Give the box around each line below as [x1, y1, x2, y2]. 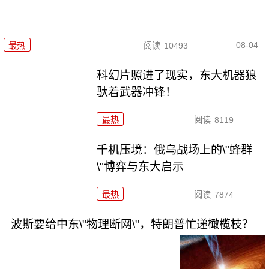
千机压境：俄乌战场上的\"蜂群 [97, 143, 253, 156]
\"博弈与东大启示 [97, 160, 184, 173]
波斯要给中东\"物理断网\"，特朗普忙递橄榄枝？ [10, 217, 253, 231]
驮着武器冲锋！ [97, 85, 177, 98]
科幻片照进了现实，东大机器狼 [97, 68, 257, 82]
